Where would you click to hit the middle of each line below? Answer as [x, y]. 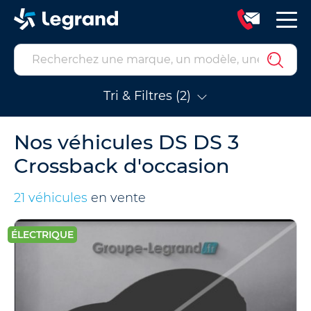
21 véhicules [51, 198]
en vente [117, 198]
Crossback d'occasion [122, 166]
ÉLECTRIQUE [42, 235]
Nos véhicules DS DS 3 [126, 142]
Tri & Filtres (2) [147, 96]
